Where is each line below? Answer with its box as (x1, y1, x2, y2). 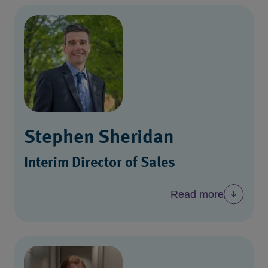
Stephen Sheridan (24, 128, 174, 148)
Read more (170, 188, 224, 200)
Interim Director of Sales (24, 156, 175, 170)
